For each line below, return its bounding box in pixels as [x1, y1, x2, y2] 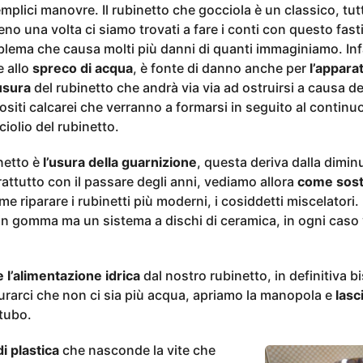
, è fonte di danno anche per [132, 59, 310, 76]
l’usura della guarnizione [43, 153, 197, 170]
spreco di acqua [32, 59, 133, 76]
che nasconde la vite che [58, 341, 216, 358]
